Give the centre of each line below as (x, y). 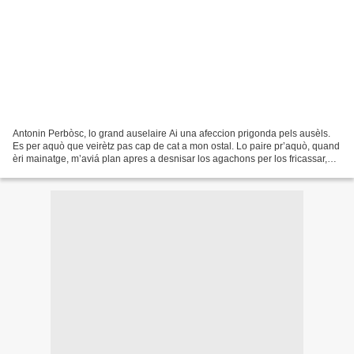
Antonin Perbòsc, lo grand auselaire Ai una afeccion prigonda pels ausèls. (171, 133)
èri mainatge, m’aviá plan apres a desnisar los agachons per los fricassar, (170, 158)
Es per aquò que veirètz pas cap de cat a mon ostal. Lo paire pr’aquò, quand (176, 146)
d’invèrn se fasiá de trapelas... (77, 171)
